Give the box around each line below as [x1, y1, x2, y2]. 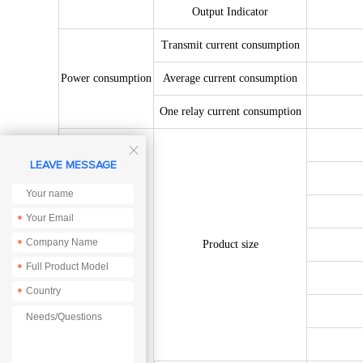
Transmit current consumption [160, 39, 300, 51]
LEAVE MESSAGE [29, 159, 117, 171]
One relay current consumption [159, 105, 301, 117]
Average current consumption [163, 72, 297, 84]
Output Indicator [192, 6, 268, 18]
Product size [202, 238, 258, 250]
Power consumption [61, 72, 152, 84]
